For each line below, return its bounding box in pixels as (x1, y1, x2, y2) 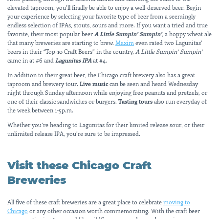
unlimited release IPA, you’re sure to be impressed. (7, 129, 140, 137)
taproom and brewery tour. (7, 79, 80, 88)
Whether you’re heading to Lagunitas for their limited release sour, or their (7, 120, 204, 129)
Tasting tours (118, 97, 153, 105)
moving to (163, 197, 190, 206)
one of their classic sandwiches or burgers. (7, 97, 118, 105)
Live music (80, 79, 108, 88)
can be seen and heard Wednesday (108, 79, 198, 88)
